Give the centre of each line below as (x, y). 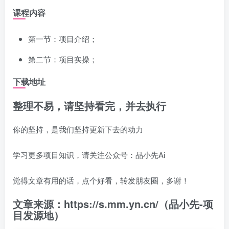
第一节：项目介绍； (63, 39)
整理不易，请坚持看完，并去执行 (89, 106)
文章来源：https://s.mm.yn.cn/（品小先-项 (113, 204)
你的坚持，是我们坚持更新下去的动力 (78, 129)
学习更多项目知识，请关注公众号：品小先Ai (89, 155)
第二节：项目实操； (63, 59)
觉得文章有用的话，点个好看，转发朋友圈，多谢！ (101, 180)
